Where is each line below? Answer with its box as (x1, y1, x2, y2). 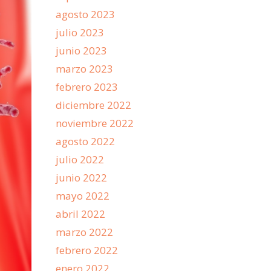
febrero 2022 (56, 243, 118, 257)
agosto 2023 (56, 7, 115, 21)
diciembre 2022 (56, 98, 131, 112)
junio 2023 (56, 44, 107, 57)
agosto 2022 (56, 134, 115, 148)
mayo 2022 (56, 189, 109, 203)
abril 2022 (56, 207, 105, 221)
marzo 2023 (56, 62, 113, 76)
